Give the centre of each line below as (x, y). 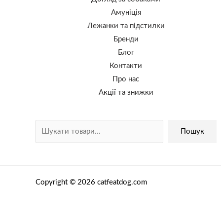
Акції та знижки (126, 93)
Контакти (126, 66)
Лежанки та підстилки (126, 26)
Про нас (126, 79)
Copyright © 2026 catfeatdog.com (91, 183)
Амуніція (126, 13)
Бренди (126, 39)
